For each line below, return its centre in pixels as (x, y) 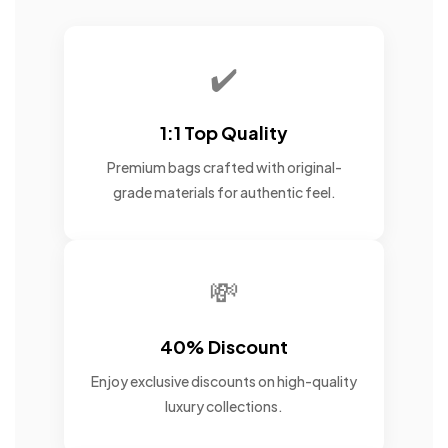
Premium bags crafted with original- (224, 167)
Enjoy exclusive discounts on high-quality (224, 381)
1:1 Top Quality (224, 133)
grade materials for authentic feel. (224, 192)
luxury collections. (224, 406)
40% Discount (224, 347)
